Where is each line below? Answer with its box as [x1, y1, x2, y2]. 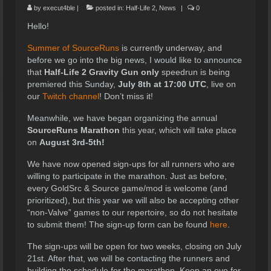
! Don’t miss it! [99, 91, 153, 101]
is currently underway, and [119, 42, 222, 53]
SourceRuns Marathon [27, 125, 122, 135]
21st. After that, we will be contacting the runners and [27, 253, 230, 263]
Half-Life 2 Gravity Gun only [44, 67, 159, 77]
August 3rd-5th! [39, 137, 105, 147]
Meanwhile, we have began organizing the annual [27, 113, 217, 123]
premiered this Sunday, [27, 79, 118, 89]
